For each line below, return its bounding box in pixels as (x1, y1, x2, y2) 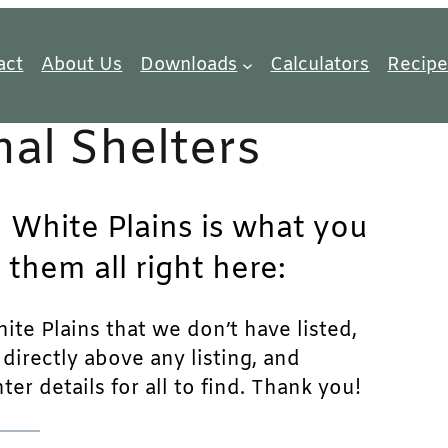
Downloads (140, 53, 238, 77)
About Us (41, 53, 123, 77)
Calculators (270, 53, 370, 77)
